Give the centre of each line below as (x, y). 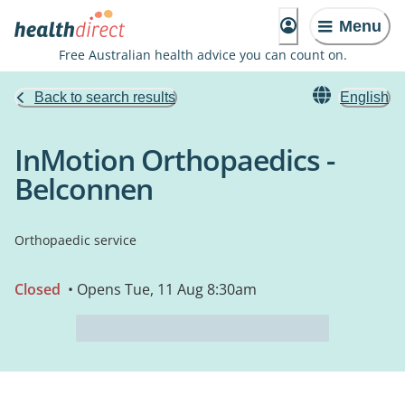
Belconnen (84, 188)
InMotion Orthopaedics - (174, 160)
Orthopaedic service (75, 240)
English (364, 97)
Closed (38, 289)
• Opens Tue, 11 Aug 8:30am (160, 289)
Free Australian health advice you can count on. (202, 55)
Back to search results (105, 97)
